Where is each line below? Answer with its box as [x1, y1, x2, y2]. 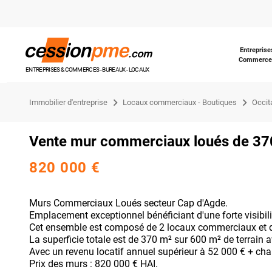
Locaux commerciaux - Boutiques [123, 97, 237, 107]
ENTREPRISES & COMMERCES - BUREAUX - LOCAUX [25, 66, 149, 73]
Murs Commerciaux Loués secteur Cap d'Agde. [29, 197, 228, 209]
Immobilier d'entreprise [29, 97, 107, 107]
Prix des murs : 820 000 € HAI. [29, 257, 158, 270]
